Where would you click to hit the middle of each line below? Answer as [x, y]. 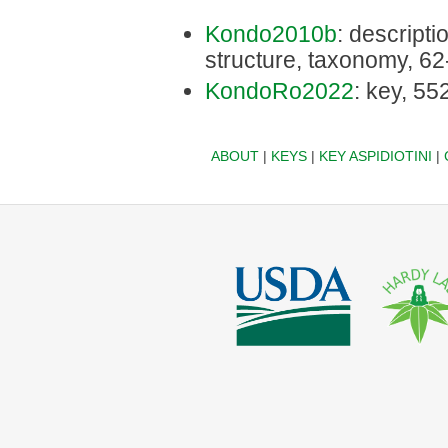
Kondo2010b [271, 33]
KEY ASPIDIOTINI [375, 155]
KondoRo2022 [279, 90]
